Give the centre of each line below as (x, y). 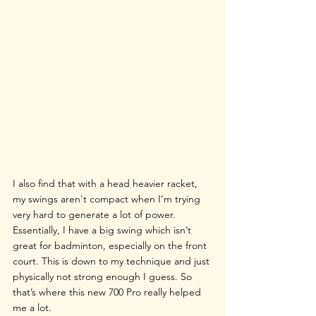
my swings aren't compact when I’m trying (108, 199)
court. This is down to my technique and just (113, 261)
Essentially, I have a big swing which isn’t (103, 230)
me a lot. (32, 307)
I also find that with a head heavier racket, (107, 183)
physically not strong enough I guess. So (104, 276)
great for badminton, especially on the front (111, 245)
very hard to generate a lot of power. (96, 214)
